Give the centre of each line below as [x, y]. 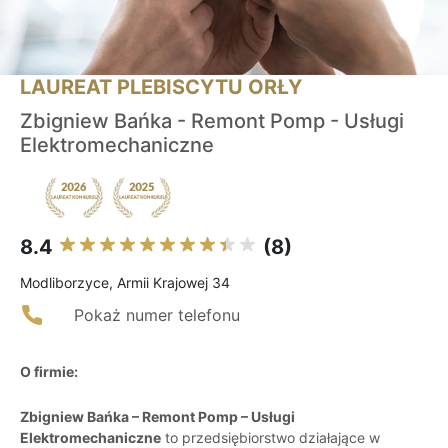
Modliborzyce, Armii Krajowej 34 [125, 283]
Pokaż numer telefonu [157, 315]
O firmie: [49, 372]
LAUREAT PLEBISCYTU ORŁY [161, 87]
